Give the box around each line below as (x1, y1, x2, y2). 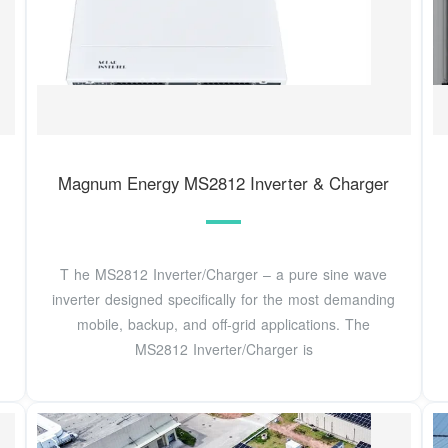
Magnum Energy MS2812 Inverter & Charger (58, 171, 390, 196)
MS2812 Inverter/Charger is (134, 338, 313, 359)
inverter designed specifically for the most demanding (52, 288, 396, 309)
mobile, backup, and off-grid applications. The (77, 313, 371, 334)
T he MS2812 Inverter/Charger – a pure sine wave (60, 263, 388, 284)
